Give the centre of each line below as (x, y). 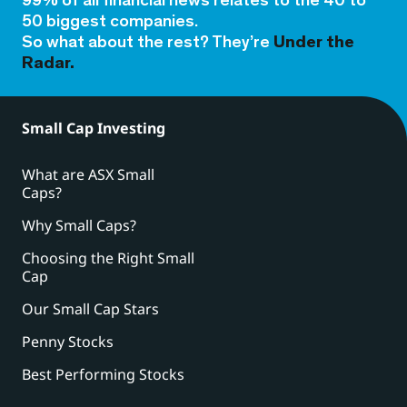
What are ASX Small (88, 175)
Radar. (48, 64)
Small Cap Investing (94, 128)
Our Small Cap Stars (90, 309)
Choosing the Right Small (108, 258)
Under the (314, 43)
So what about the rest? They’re (148, 43)
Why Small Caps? (79, 226)
